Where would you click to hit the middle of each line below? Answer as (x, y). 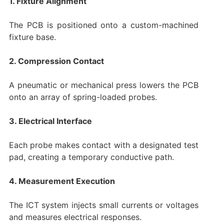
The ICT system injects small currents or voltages (104, 205)
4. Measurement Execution (62, 181)
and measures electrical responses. (75, 217)
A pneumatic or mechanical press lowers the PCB (104, 85)
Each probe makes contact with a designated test (104, 145)
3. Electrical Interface (50, 121)
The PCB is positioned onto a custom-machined (104, 25)
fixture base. (32, 37)
